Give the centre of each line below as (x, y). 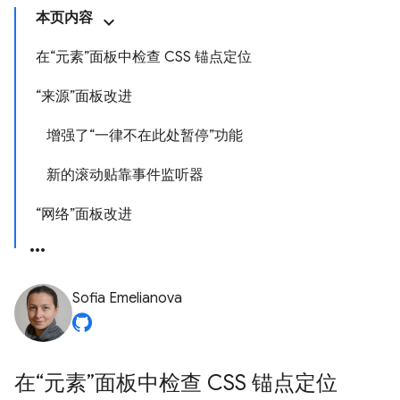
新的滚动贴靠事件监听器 (125, 175)
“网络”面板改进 (84, 214)
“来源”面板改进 (84, 96)
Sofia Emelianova (127, 298)
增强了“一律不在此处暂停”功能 (145, 136)
